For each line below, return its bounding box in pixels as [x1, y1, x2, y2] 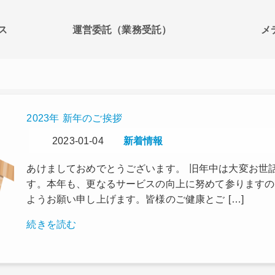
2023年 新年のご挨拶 [26, 113, 122, 123]
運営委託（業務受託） [72, 25, 172, 35]
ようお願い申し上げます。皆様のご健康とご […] [26, 194, 244, 204]
